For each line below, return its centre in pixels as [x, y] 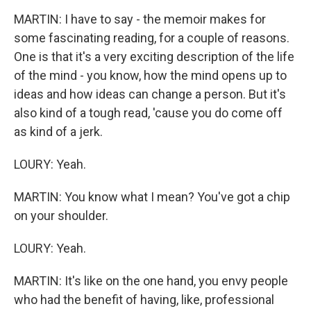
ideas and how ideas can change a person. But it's [150, 94]
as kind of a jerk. [58, 132]
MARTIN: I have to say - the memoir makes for [140, 19]
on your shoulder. [61, 216]
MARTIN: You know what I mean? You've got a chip [152, 197]
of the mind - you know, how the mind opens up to [150, 75]
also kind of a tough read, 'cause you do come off [148, 113]
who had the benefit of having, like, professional [144, 300]
